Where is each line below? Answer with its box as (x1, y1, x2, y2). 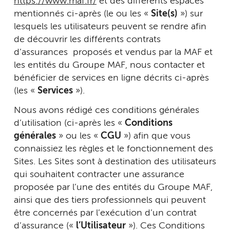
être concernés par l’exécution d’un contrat (14, 208, 197, 218)
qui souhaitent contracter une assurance (14, 169, 184, 179)
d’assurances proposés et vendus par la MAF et (14, 48, 213, 57)
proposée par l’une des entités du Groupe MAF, (14, 182, 213, 192)
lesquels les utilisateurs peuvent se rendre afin (14, 22, 206, 31)
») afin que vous (121, 131, 190, 141)
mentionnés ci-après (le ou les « (14, 9, 151, 18)
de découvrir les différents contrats (14, 35, 161, 44)
